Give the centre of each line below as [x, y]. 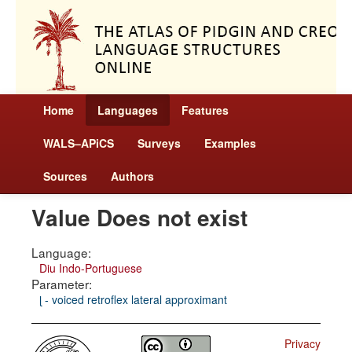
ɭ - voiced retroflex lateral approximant [133, 299]
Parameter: [62, 284]
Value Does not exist [139, 217]
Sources [65, 176]
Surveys [159, 143]
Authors [132, 176]
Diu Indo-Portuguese [91, 268]
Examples [230, 143]
